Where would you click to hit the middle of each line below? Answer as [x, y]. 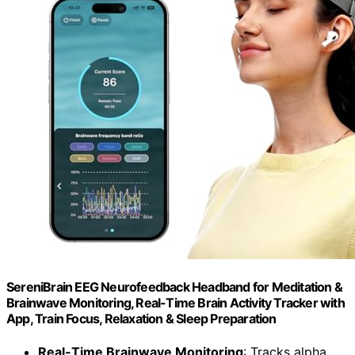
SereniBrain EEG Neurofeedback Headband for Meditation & [175, 287]
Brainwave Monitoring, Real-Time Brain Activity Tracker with [176, 303]
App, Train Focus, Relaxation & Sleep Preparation [141, 319]
